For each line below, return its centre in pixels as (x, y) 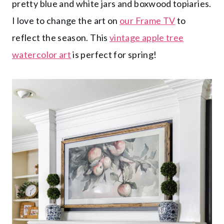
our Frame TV (147, 20)
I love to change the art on (66, 20)
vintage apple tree (147, 37)
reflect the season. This (61, 37)
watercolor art (42, 54)
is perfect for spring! (114, 54)
